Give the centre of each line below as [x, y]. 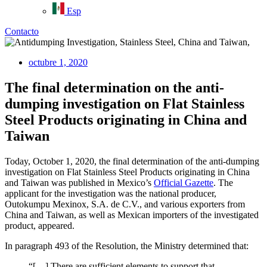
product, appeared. [40, 225]
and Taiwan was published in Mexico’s [79, 182]
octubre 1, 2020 [58, 62]
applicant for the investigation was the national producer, [111, 193]
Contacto [22, 31]
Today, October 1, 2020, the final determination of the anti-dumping [132, 161]
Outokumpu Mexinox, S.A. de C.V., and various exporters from [125, 204]
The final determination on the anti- [114, 87]
